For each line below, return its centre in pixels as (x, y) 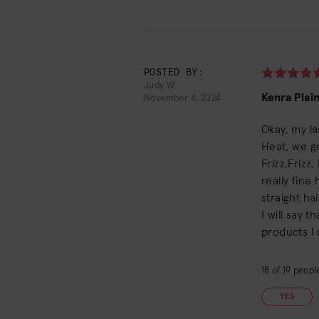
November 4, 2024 (182, 99)
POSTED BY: (174, 73)
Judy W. (161, 86)
